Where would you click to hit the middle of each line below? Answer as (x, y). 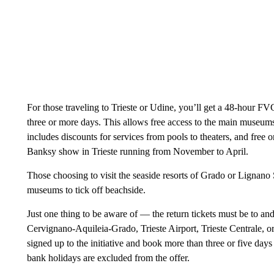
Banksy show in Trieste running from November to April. (137, 151)
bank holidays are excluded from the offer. (108, 258)
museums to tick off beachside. (86, 190)
